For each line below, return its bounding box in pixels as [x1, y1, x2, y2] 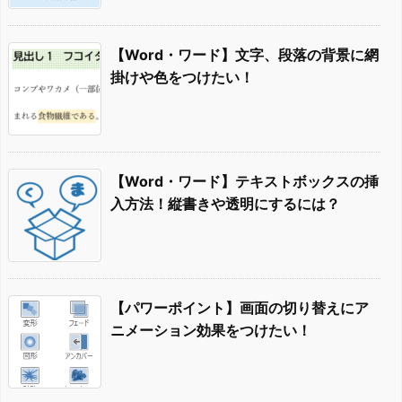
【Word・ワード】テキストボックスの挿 [110, 171, 379, 190]
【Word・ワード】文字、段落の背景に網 [110, 45, 379, 64]
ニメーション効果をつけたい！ [110, 320, 311, 339]
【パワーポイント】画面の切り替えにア [110, 298, 369, 317]
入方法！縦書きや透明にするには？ [110, 194, 340, 213]
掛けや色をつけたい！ [110, 67, 254, 86]
